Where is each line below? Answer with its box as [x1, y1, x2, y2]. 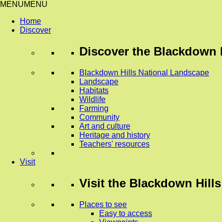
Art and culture [79, 121, 130, 130]
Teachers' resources [79, 139, 150, 148]
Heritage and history [79, 130, 150, 139]
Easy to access [99, 209, 152, 218]
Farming [79, 104, 109, 112]
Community [79, 112, 119, 121]
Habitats [79, 86, 109, 95]
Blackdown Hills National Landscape [79, 68, 209, 77]
